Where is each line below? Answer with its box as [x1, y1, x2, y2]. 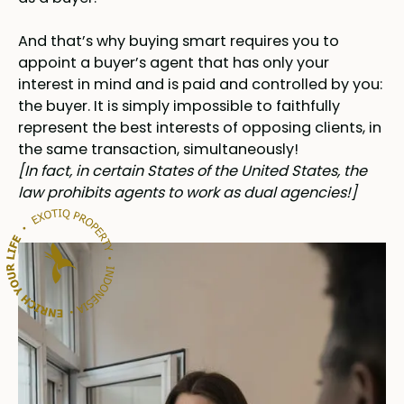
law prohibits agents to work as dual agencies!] [17, 181, 357, 203]
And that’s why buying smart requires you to [17, 30, 339, 51]
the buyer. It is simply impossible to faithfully [17, 95, 340, 116]
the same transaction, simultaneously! [17, 138, 298, 160]
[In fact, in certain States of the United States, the [17, 160, 367, 181]
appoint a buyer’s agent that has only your [17, 51, 329, 73]
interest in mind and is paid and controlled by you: [17, 73, 382, 95]
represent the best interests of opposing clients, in [17, 116, 381, 138]
